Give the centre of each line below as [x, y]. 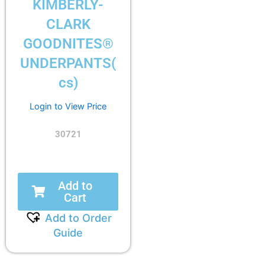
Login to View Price [68, 107]
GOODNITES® [68, 43]
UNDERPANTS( [68, 63]
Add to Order [78, 218]
